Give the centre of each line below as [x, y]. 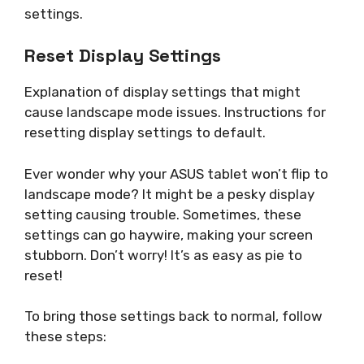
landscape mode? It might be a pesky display [169, 194]
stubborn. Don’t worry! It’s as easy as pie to [163, 255]
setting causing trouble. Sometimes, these [163, 214]
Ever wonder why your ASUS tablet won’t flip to [176, 173]
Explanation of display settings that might [162, 92]
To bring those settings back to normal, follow [173, 316]
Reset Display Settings [123, 56]
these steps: [65, 337]
